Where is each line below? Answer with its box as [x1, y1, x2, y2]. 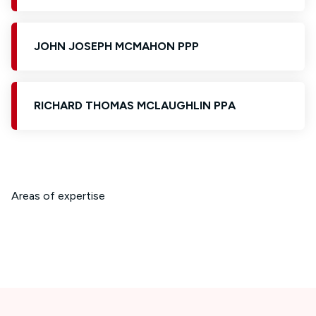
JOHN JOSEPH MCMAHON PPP [34, 39, 199, 53]
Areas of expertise [11, 189, 105, 202]
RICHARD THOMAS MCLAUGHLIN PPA [34, 99, 236, 112]
